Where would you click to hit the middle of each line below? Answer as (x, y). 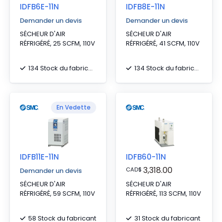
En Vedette (74, 107)
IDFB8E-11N (145, 7)
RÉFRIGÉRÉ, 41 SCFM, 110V (163, 43)
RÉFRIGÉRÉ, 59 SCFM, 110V (57, 194)
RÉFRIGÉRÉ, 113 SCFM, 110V (164, 194)
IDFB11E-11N (39, 157)
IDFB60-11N (146, 157)
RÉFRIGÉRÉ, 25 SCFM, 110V (57, 43)
